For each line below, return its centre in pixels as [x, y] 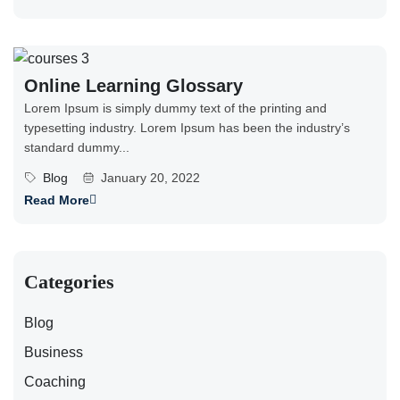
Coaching [55, 381]
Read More [57, 200]
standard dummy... [77, 147]
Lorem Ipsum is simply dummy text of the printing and [175, 108]
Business [54, 352]
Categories [69, 281]
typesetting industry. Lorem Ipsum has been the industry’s [187, 127]
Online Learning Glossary [133, 85]
